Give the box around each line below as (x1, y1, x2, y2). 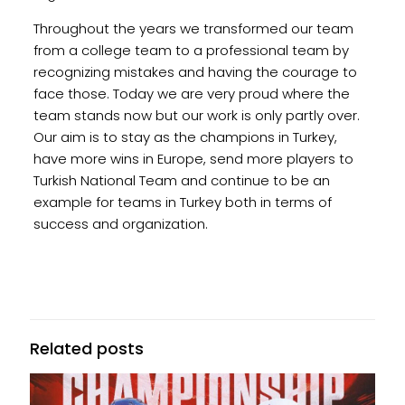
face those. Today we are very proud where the (33, 83, 350, 103)
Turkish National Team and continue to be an (33, 170, 330, 190)
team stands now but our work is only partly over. (33, 105, 360, 125)
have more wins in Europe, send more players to (33, 148, 353, 168)
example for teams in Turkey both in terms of (33, 192, 332, 212)
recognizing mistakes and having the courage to (33, 61, 357, 81)
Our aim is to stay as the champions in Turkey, (33, 127, 337, 146)
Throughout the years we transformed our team (33, 18, 353, 38)
